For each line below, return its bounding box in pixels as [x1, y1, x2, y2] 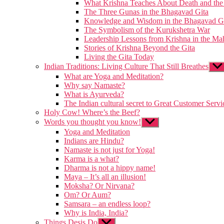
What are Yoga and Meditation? [64, 72, 163, 80]
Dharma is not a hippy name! [64, 163, 155, 172]
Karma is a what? [64, 154, 119, 163]
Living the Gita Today [84, 52, 154, 61]
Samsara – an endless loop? [64, 199, 150, 208]
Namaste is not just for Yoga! [64, 145, 155, 154]
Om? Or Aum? [64, 190, 111, 199]
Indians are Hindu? [64, 136, 124, 145]
